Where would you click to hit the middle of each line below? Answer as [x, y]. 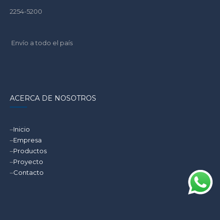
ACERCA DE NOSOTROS [53, 98]
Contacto [28, 173]
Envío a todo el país [41, 43]
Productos [30, 151]
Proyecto [28, 162]
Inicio [22, 129]
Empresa [27, 140]
